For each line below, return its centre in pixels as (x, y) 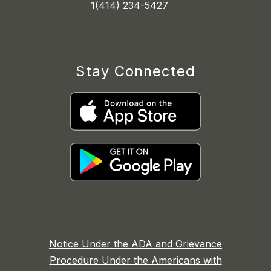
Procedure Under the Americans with (135, 260)
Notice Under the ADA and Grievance (135, 244)
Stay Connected (135, 71)
